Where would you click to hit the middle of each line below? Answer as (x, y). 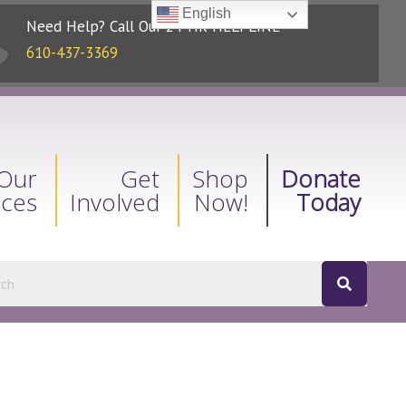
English (205, 14)
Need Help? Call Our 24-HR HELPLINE (153, 26)
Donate (321, 178)
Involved (115, 202)
